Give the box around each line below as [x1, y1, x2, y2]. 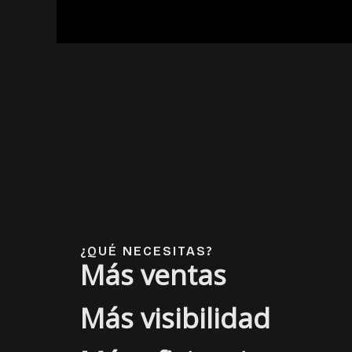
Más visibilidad [80, 299, 270, 337]
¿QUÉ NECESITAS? [80, 244, 214, 259]
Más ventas [80, 256, 226, 294]
